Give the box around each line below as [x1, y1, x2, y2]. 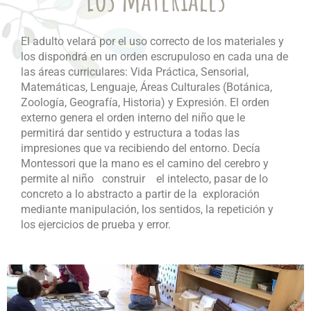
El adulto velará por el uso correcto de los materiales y [21, 35, 284, 49]
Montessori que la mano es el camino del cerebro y [21, 157, 269, 171]
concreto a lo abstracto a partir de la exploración [21, 187, 260, 201]
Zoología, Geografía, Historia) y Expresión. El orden [21, 96, 269, 110]
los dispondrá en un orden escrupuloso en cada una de [21, 50, 288, 64]
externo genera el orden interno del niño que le [21, 111, 245, 125]
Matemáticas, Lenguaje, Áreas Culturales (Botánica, [21, 81, 272, 94]
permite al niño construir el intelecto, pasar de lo [21, 172, 268, 186]
